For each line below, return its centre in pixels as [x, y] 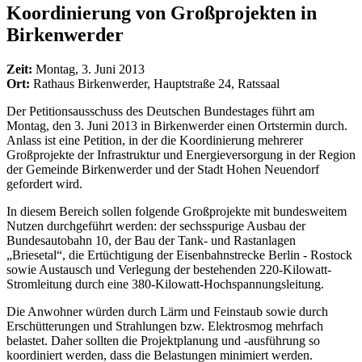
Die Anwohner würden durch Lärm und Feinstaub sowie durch [167, 311]
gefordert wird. [44, 183]
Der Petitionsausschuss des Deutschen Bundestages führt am [160, 111]
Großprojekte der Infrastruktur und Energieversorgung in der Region [181, 154]
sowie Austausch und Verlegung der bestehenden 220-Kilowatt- [169, 269]
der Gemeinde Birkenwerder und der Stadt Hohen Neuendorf [163, 169]
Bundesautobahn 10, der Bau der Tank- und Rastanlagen [151, 240]
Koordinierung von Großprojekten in [162, 13]
